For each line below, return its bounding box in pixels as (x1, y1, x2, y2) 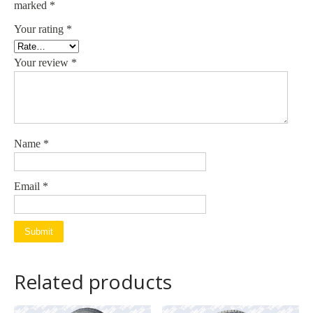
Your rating (14, 22, 66, 35)
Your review (14, 56, 71, 68)
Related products (14, 268, 172, 295)
